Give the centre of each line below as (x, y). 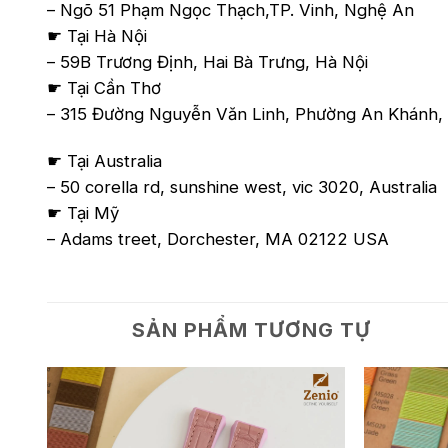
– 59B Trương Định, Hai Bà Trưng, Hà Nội (207, 61)
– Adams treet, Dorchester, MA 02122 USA (218, 238)
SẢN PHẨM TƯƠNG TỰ (251, 330)
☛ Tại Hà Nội (97, 35)
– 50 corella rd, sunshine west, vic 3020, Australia (242, 186)
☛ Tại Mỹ (83, 212)
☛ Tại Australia (104, 160)
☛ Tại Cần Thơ (104, 87)
